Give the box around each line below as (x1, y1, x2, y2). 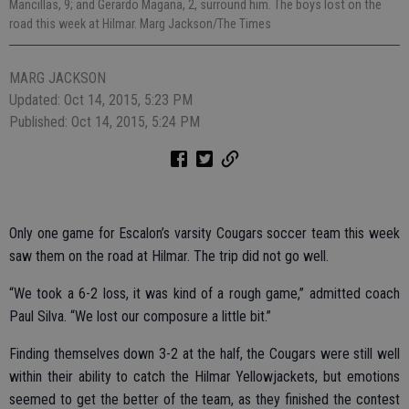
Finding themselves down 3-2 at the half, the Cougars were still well (9, 344, 400, 362)
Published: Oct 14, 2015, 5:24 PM (9, 112, 200, 131)
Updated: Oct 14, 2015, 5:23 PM (9, 90, 193, 109)
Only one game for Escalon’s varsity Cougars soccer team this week (9, 224, 400, 242)
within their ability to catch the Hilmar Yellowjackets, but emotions (9, 367, 400, 385)
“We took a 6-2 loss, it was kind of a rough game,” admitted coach (9, 284, 400, 302)
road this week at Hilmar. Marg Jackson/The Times (9, 16, 271, 31)
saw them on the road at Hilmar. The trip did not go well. (9, 246, 329, 265)
